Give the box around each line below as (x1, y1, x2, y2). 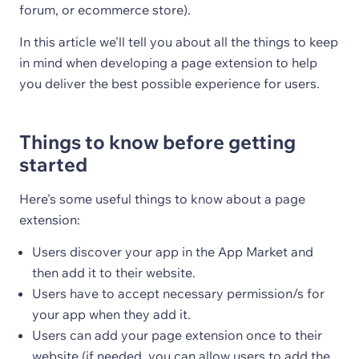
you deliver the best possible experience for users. (19, 75, 320, 91)
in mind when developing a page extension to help (19, 54, 317, 71)
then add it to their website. (32, 264, 196, 280)
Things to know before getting (19, 130, 296, 154)
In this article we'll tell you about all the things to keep (19, 34, 338, 50)
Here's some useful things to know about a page (19, 191, 305, 207)
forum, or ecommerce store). (19, 2, 191, 18)
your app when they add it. (32, 306, 191, 322)
